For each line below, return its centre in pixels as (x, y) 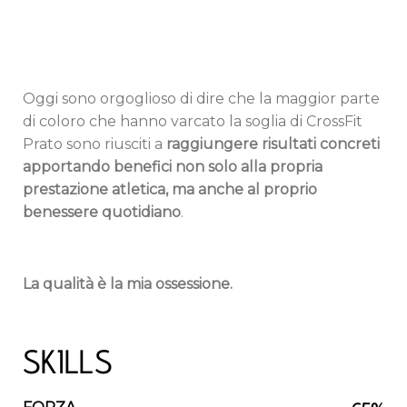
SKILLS (68, 361)
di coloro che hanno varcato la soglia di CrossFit (193, 122)
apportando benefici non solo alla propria (173, 167)
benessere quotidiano (102, 213)
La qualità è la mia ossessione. (128, 284)
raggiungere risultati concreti (273, 144)
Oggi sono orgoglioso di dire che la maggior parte (201, 99)
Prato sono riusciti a (94, 144)
